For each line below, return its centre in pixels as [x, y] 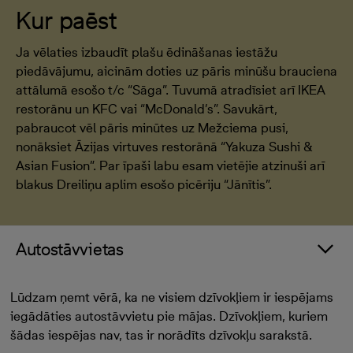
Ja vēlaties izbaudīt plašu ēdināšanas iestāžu [147, 52]
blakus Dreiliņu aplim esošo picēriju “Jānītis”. [144, 184]
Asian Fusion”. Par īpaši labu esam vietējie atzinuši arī [170, 165]
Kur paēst [66, 20]
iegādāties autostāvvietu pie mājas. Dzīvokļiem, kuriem [169, 316]
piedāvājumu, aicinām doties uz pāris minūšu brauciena [176, 71]
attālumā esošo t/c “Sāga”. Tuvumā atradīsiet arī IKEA [171, 90]
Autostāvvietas [70, 249]
